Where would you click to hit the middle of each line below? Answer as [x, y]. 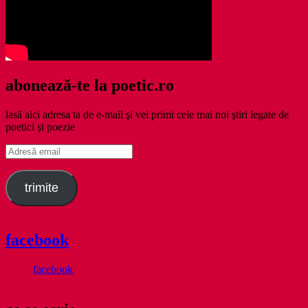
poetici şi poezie [40, 127]
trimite [41, 188]
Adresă [20, 150]
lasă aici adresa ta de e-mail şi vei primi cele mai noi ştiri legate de [147, 115]
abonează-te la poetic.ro [90, 86]
